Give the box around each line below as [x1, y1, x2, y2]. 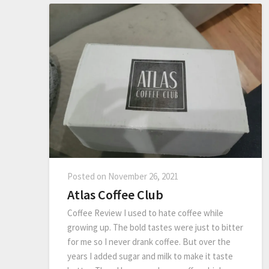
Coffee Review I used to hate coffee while [67, 207, 223, 219]
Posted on [67, 171, 108, 183]
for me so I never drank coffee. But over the [67, 236, 231, 248]
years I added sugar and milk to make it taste [67, 250, 233, 262]
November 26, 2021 [108, 171, 178, 183]
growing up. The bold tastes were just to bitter [67, 222, 243, 234]
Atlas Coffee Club [67, 186, 163, 204]
